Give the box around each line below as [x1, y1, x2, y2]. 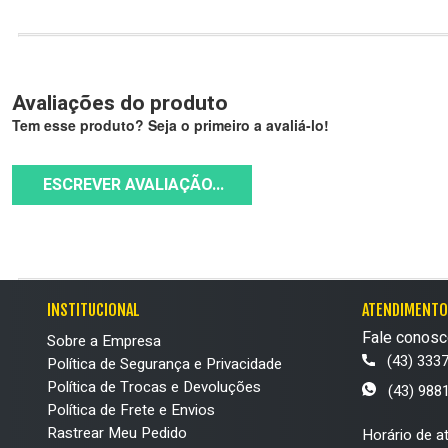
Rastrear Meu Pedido [47, 422, 187, 444]
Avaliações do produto [12, 88, 228, 119]
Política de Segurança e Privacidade [47, 353, 282, 375]
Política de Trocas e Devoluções [47, 376, 261, 398]
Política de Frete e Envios [47, 399, 215, 421]
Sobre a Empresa [47, 330, 161, 352]
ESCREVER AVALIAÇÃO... [43, 173, 224, 197]
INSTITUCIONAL [47, 300, 140, 320]
